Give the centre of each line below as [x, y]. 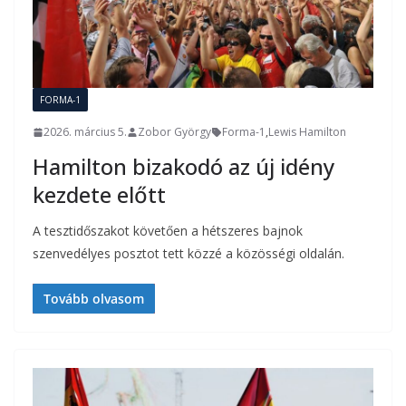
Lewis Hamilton [307, 132]
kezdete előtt [99, 195]
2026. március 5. [85, 132]
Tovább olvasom [94, 299]
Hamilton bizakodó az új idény [184, 167]
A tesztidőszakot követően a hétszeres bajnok [168, 231]
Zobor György [174, 132]
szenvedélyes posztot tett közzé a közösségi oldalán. [188, 254]
